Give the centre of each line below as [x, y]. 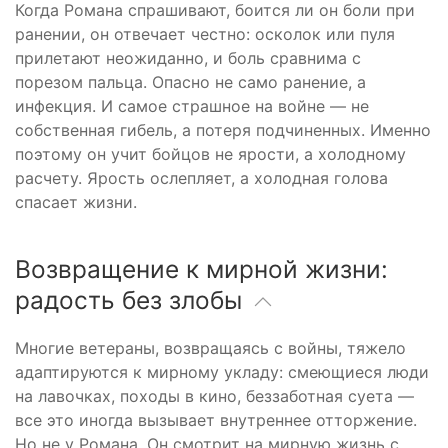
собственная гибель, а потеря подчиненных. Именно [223, 129]
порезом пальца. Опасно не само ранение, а [190, 81]
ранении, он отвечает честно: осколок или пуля [205, 33]
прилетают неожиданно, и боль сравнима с [188, 57]
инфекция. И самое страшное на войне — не [192, 105]
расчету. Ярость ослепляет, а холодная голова [201, 177]
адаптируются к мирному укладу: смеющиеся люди [222, 371]
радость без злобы [132, 299]
